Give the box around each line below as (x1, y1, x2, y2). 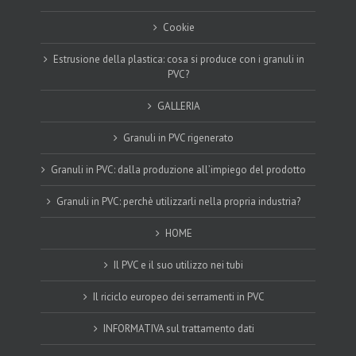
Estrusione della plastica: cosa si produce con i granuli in (52, 52, 304, 67)
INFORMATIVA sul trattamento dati (103, 322, 254, 336)
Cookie (162, 21, 195, 35)
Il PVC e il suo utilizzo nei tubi (114, 258, 244, 273)
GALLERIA (157, 99, 200, 114)
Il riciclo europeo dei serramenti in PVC (92, 290, 265, 304)
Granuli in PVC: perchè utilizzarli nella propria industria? (56, 195, 301, 209)
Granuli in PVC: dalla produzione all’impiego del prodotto (51, 163, 307, 177)
